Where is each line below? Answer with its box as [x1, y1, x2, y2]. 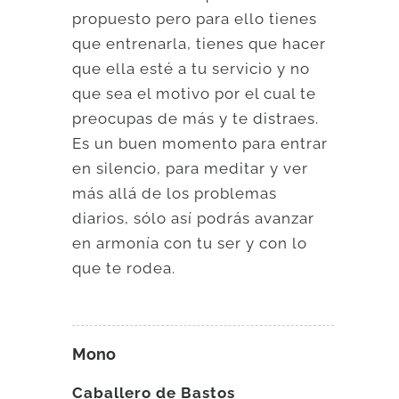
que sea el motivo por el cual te [72, 84, 317, 102]
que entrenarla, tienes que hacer [72, 34, 327, 53]
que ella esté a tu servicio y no [72, 59, 311, 77]
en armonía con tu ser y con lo [72, 233, 308, 252]
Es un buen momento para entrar [72, 134, 329, 152]
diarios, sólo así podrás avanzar [72, 208, 315, 227]
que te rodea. [72, 258, 176, 277]
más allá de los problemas [72, 183, 278, 202]
